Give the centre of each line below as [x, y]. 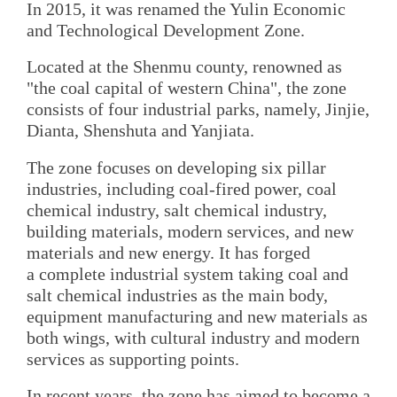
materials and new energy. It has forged [168, 252]
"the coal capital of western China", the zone [187, 88]
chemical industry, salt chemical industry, [177, 210]
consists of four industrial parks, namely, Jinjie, [198, 109]
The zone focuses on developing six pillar [176, 167]
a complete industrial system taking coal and [187, 273]
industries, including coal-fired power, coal [182, 188]
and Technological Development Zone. [166, 30]
